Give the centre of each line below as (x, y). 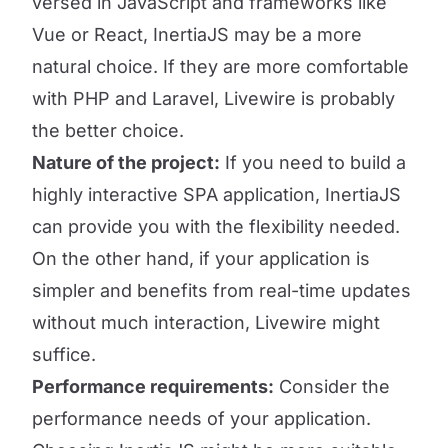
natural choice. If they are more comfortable (220, 66)
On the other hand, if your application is (201, 258)
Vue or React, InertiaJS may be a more (197, 34)
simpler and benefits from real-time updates (221, 290)
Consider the (332, 386)
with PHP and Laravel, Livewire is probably (213, 98)
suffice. (64, 354)
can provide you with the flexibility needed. (216, 226)
